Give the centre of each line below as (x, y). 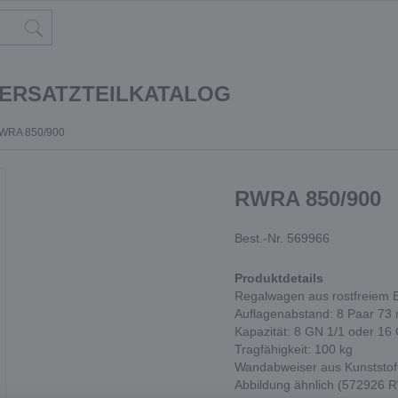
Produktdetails (279, 278)
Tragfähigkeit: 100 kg (294, 349)
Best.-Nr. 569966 (282, 238)
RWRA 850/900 (308, 199)
